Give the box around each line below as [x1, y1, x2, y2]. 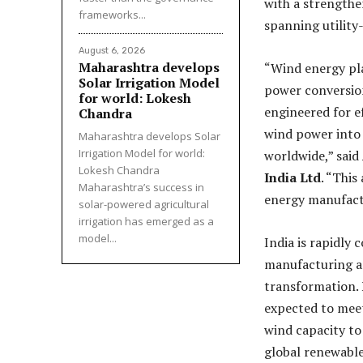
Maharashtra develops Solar [79, 129, 220, 144]
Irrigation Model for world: [79, 146, 205, 161]
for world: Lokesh [79, 89, 191, 108]
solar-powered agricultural [79, 197, 209, 212]
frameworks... [79, 7, 146, 23]
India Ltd [264, 169, 321, 187]
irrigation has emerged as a [79, 214, 214, 229]
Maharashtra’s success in [79, 180, 204, 195]
